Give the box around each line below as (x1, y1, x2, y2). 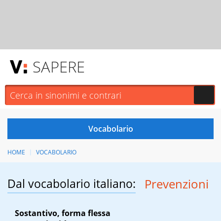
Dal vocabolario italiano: (7, 176, 136, 192)
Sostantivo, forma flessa (15, 208, 110, 219)
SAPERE (33, 56, 85, 77)
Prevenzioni (144, 176, 209, 192)
